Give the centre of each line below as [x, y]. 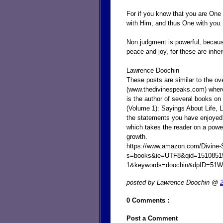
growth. [137, 136]
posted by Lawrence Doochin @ [173, 182]
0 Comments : [148, 200]
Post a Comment [152, 218]
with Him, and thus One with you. [174, 23]
